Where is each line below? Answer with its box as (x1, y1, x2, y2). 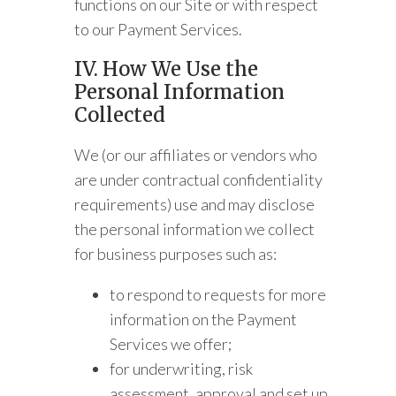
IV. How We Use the (74, 57, 259, 81)
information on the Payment (110, 309, 298, 329)
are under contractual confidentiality (74, 170, 324, 189)
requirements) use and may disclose (74, 194, 316, 214)
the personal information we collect (74, 219, 316, 239)
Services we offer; (110, 334, 232, 354)
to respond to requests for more (110, 285, 327, 304)
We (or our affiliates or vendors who (74, 145, 318, 164)
